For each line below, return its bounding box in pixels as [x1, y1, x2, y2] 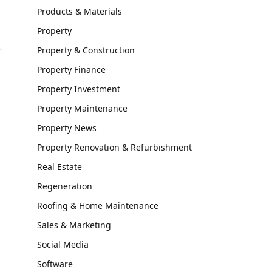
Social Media [37, 239, 89, 250]
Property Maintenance [37, 103, 127, 114]
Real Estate [37, 161, 82, 172]
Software [37, 258, 73, 270]
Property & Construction [37, 44, 135, 56]
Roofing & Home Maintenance [37, 200, 158, 211]
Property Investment [37, 83, 120, 95]
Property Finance [37, 64, 106, 75]
